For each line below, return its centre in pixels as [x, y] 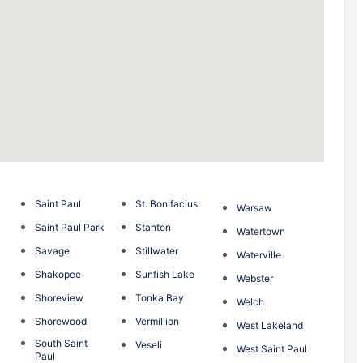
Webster [254, 278]
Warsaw [254, 207]
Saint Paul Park [69, 227]
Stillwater [157, 250]
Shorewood [60, 321]
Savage [52, 250]
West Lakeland [269, 325]
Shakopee [58, 274]
